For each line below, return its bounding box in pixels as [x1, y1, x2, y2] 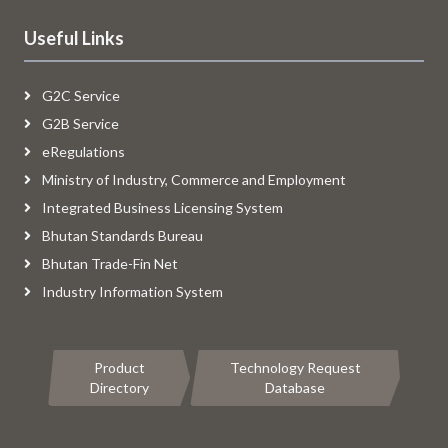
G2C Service [39, 87, 120, 104]
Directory [89, 379, 149, 396]
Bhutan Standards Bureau [39, 227, 203, 244]
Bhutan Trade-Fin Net [39, 255, 178, 272]
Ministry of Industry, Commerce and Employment [39, 171, 346, 188]
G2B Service [39, 115, 119, 132]
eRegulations [39, 143, 125, 160]
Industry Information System [39, 283, 223, 300]
